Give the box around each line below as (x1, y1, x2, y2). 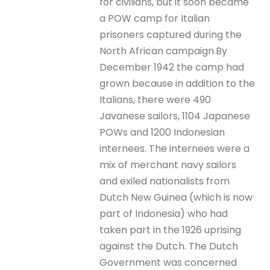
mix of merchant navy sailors (99, 157, 237, 172)
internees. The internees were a (99, 141, 250, 155)
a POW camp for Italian (99, 11, 210, 25)
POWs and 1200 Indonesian (99, 125, 225, 139)
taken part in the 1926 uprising (99, 222, 242, 237)
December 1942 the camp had (99, 60, 245, 74)
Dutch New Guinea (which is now (99, 190, 253, 204)
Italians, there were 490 (99, 92, 212, 107)
